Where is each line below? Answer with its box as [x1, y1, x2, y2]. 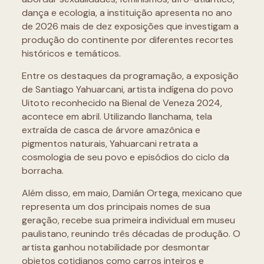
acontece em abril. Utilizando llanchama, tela [21, 110, 212, 123]
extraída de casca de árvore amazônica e [21, 124, 200, 137]
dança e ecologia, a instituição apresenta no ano [21, 6, 232, 19]
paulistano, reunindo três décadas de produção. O [21, 227, 240, 240]
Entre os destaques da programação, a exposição [21, 70, 239, 82]
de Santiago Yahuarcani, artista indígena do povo [21, 83, 233, 96]
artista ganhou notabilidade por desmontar [21, 241, 210, 254]
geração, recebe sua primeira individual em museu [21, 214, 235, 227]
